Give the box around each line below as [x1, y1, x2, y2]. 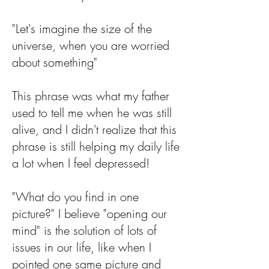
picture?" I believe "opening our [12, 205, 167, 222]
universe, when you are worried [12, 37, 169, 53]
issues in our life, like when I [12, 238, 151, 255]
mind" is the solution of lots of [12, 222, 157, 238]
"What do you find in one [12, 188, 139, 205]
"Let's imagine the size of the [12, 20, 152, 37]
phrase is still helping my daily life [12, 138, 180, 154]
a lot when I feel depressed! [12, 154, 150, 171]
